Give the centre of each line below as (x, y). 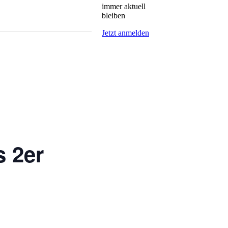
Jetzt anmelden (125, 33)
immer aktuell (124, 6)
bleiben (113, 16)
